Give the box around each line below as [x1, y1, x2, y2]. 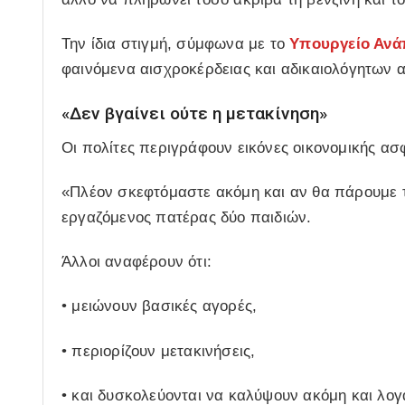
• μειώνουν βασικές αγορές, [61, 297, 258, 316]
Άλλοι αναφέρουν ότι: [61, 253, 212, 271]
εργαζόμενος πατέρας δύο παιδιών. [61, 208, 312, 226]
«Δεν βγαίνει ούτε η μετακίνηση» [61, 103, 327, 125]
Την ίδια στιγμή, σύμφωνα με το [61, 34, 290, 52]
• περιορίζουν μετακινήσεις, [61, 342, 256, 360]
